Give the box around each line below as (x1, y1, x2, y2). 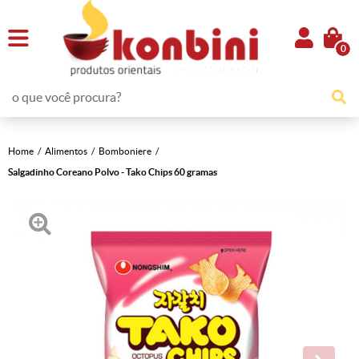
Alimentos (45, 145, 87, 156)
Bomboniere (99, 145, 151, 156)
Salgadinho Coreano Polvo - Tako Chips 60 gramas (8, 166, 217, 177)
